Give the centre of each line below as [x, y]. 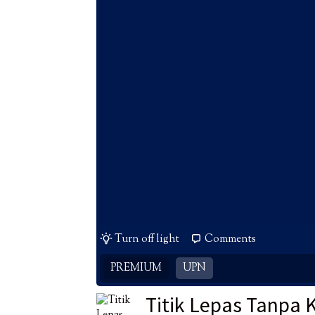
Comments [230, 240]
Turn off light [147, 240]
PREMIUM [136, 269]
